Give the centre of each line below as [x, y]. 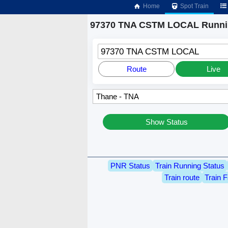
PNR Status [130, 165]
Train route [182, 177]
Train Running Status [190, 165]
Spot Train [194, 6]
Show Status [166, 122]
